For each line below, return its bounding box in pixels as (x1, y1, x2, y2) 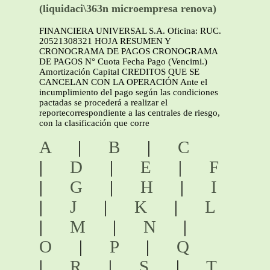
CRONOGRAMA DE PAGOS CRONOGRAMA (39, 46, 218, 56)
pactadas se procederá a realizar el (39, 97, 168, 107)
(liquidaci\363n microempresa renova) (39, 2, 216, 14)
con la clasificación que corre (39, 118, 149, 128)
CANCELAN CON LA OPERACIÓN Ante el (39, 77, 207, 87)
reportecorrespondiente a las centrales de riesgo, (39, 107, 220, 118)
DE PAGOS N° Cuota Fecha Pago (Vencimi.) (39, 56, 207, 66)
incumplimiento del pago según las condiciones (39, 87, 218, 97)
